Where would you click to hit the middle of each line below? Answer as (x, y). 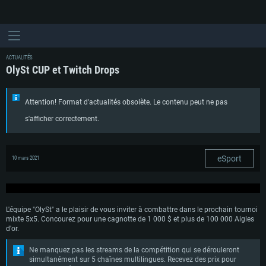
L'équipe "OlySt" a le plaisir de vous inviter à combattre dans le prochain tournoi (132, 210)
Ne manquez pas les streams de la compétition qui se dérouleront (134, 250)
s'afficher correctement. (62, 119)
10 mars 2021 (26, 158)
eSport (229, 158)
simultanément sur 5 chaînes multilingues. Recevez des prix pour (133, 259)
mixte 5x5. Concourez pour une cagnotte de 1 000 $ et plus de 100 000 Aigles (130, 219)
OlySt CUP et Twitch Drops (63, 70)
